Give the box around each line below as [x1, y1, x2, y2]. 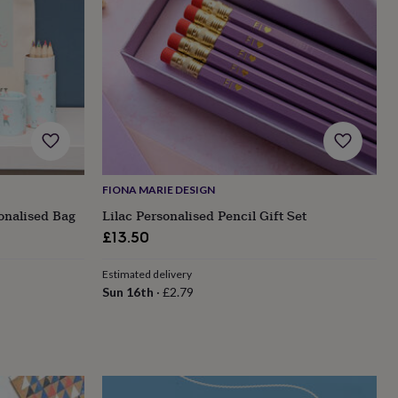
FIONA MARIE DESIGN [101, 183, 215, 197]
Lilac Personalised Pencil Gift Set [101, 206, 306, 226]
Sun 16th [101, 284, 154, 300]
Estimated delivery [101, 267, 192, 282]
